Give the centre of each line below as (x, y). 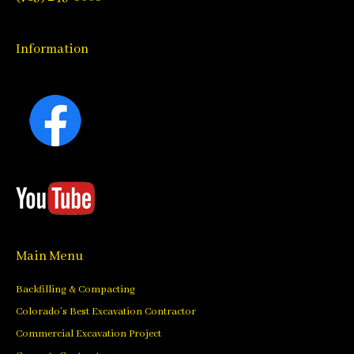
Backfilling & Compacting (75, 289)
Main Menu (49, 256)
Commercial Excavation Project (88, 333)
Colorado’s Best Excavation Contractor (106, 311)
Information (52, 49)
